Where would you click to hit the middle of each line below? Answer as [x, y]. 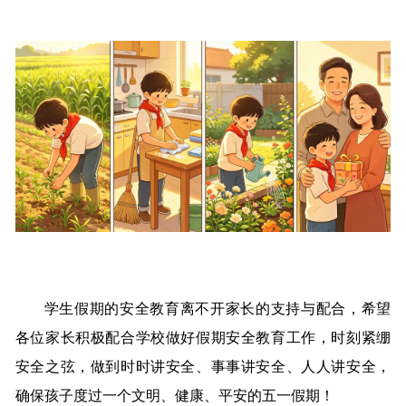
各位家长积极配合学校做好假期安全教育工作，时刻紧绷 [203, 337]
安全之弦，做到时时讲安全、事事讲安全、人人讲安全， [203, 366]
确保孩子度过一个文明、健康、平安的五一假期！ [174, 395]
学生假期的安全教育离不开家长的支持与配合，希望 [217, 308]
